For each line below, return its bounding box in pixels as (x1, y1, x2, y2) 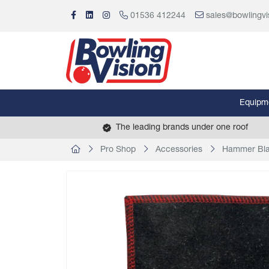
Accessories (156, 145, 202, 154)
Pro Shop (100, 145, 136, 154)
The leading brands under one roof (116, 123, 248, 132)
